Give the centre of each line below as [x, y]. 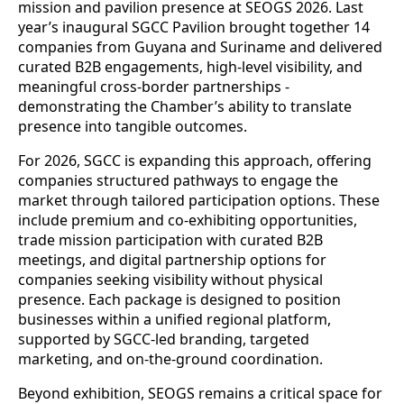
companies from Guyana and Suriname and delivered [200, 46]
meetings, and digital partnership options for [172, 259]
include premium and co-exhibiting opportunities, [188, 220]
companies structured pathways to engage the [178, 180]
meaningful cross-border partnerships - [154, 86]
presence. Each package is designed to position [179, 299]
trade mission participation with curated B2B [170, 239]
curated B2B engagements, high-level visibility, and [190, 66]
